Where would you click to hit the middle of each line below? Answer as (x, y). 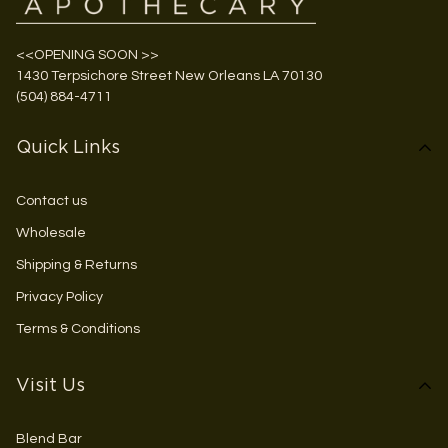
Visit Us (50, 386)
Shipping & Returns (76, 265)
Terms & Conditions (78, 329)
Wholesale (51, 233)
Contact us (51, 201)
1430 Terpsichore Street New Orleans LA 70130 (169, 76)
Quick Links (68, 148)
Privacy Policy (59, 297)
